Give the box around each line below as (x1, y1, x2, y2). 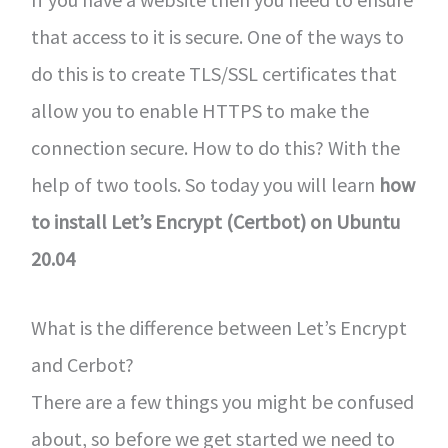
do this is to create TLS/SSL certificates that (30, 61, 397, 86)
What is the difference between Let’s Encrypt (30, 315, 407, 340)
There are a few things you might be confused (30, 389, 414, 414)
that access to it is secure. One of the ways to (30, 24, 404, 49)
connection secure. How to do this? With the (30, 135, 400, 160)
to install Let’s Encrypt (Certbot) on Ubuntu (30, 209, 400, 234)
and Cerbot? (30, 352, 134, 377)
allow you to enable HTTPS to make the (30, 98, 369, 123)
